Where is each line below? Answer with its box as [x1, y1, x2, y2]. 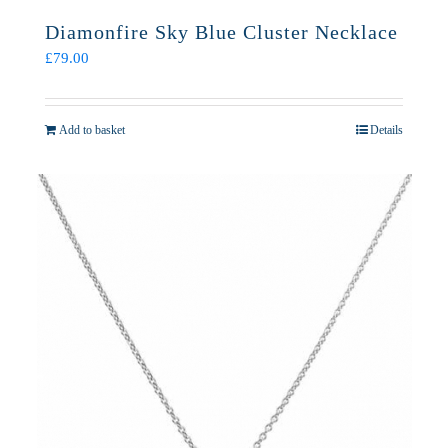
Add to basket [59, 123, 125, 137]
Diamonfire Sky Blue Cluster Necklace [45, 21, 398, 43]
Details [370, 123, 403, 137]
